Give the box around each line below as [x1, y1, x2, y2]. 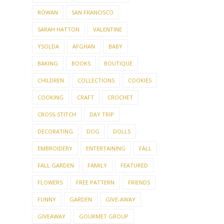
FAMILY [87, 161, 107, 169]
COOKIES [128, 76, 151, 84]
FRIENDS [128, 178, 150, 186]
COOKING [37, 93, 63, 101]
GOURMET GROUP [79, 212, 128, 220]
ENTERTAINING [86, 144, 125, 152]
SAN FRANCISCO [71, 8, 113, 16]
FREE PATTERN [76, 178, 114, 186]
